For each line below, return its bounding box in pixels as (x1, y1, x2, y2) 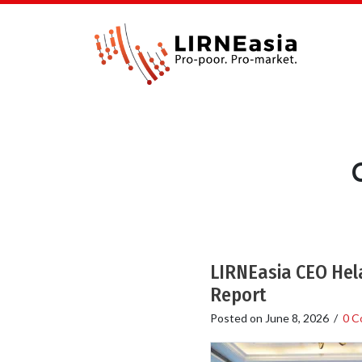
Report (209, 283, 267, 306)
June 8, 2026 (264, 310, 329, 325)
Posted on (209, 310, 265, 325)
